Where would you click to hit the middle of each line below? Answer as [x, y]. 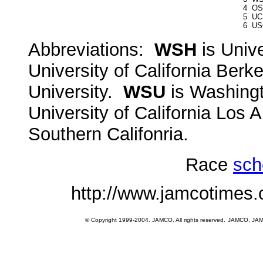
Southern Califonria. [111, 134]
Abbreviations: [91, 50]
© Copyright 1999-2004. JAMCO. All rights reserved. [155, 220]
